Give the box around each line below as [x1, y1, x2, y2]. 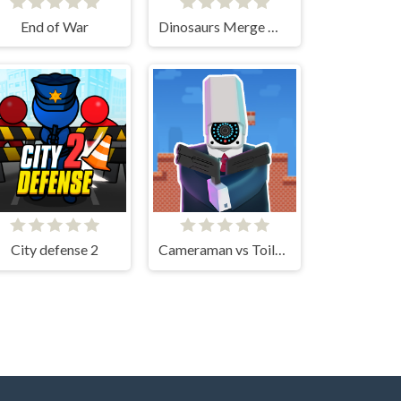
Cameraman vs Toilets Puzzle [274, 241, 286, 259]
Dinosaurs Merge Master [267, 17, 278, 35]
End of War [21, 17, 89, 35]
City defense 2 [11, 241, 98, 259]
